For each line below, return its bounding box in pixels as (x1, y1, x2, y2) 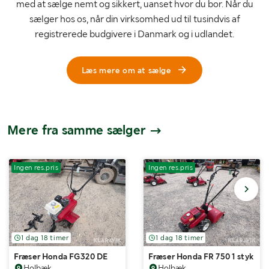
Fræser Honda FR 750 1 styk (148, 252, 253, 262)
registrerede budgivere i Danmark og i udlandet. (35, 28, 234, 40)
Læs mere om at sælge (81, 65, 172, 75)
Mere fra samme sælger (7, 122, 149, 138)
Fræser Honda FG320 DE (14, 252, 108, 262)
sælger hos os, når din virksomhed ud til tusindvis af (29, 13, 240, 25)
